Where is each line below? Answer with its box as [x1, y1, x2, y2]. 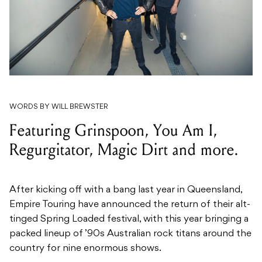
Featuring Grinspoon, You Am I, [9, 120, 218, 141]
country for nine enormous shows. [9, 244, 161, 254]
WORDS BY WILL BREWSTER [9, 104, 108, 111]
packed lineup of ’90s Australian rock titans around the [9, 229, 251, 239]
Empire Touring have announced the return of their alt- [9, 200, 250, 210]
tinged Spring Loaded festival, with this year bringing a [9, 215, 249, 225]
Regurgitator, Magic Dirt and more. [9, 140, 239, 160]
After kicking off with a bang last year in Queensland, [9, 185, 242, 195]
